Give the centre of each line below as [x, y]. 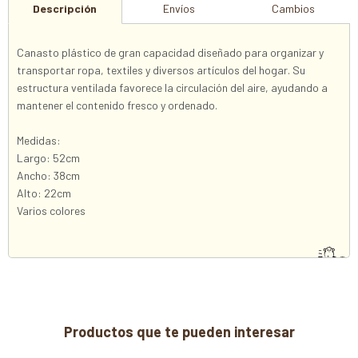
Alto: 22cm [44, 193]
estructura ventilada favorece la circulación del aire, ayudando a [172, 88]
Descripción [65, 8]
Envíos [179, 8]
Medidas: [39, 140]
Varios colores [51, 211]
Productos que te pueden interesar [179, 332]
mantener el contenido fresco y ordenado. [117, 105]
